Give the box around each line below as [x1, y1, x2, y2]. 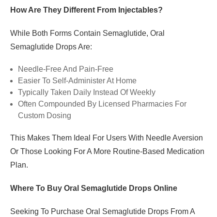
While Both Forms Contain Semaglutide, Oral [10, 29, 165, 37]
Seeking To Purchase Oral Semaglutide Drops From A [10, 207, 195, 216]
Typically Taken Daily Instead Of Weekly [17, 88, 155, 96]
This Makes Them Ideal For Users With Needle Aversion [10, 133, 203, 142]
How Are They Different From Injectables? [10, 5, 163, 14]
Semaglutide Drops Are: [10, 42, 92, 51]
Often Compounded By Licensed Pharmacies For [17, 99, 186, 108]
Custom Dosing [17, 111, 71, 120]
